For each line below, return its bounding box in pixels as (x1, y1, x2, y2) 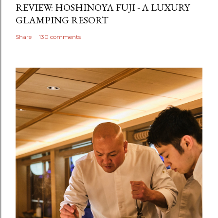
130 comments (39, 33, 81, 41)
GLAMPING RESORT (16, 14, 109, 27)
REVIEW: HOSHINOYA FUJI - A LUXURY (16, 1, 190, 14)
